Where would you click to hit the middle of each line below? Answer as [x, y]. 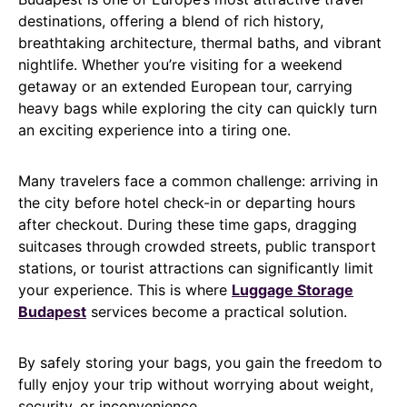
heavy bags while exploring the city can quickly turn [198, 109]
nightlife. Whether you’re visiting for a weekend [180, 65]
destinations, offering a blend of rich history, [171, 21]
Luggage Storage [293, 290]
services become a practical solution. [217, 312]
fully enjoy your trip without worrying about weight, [196, 385]
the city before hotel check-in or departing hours [187, 203]
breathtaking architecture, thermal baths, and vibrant [200, 43]
